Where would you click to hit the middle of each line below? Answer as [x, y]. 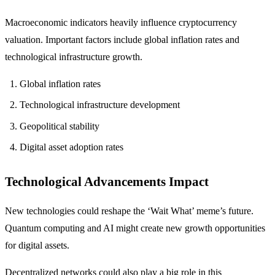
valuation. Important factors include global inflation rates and [122, 39]
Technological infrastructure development [100, 105]
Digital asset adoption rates [72, 147]
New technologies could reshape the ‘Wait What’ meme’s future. [129, 211]
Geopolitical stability [60, 126]
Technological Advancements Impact [107, 182]
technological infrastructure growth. [74, 56]
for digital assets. [37, 246]
